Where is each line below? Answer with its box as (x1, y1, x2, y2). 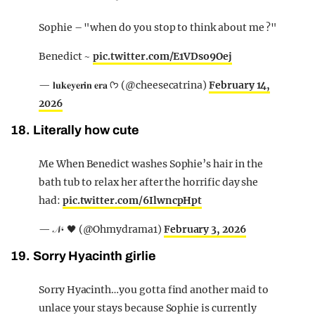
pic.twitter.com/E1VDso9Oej (93, 50, 232, 63)
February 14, (209, 79, 271, 92)
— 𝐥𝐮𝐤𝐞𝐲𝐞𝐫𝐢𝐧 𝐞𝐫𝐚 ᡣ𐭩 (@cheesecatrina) (119, 79, 210, 92)
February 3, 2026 (163, 223, 246, 236)
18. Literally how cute (11, 123, 139, 138)
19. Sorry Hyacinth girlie (11, 249, 156, 264)
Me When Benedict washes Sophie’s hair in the (39, 157, 263, 171)
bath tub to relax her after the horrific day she (39, 176, 259, 189)
